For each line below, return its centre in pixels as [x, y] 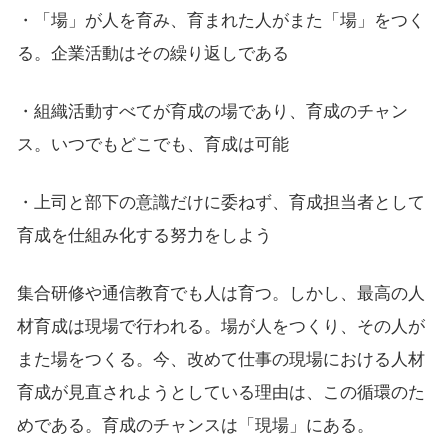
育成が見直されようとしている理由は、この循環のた [220, 393]
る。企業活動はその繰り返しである [152, 54]
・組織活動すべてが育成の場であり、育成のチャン [212, 112]
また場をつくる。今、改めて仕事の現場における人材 [220, 360]
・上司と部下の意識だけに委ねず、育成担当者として [220, 203]
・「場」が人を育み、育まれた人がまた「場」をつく [220, 21]
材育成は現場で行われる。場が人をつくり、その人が [220, 327]
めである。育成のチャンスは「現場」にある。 [195, 426]
